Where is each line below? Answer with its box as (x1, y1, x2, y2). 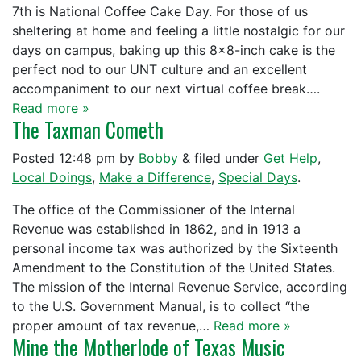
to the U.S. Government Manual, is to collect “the (12, 298, 309, 314)
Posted (12, 150, 59, 166)
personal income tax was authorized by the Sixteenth (12, 240, 338, 256)
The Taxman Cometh (12, 114, 164, 144)
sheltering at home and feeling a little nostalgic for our (12, 23, 345, 39)
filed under (190, 150, 263, 166)
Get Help (263, 150, 317, 166)
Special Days (218, 169, 297, 185)
